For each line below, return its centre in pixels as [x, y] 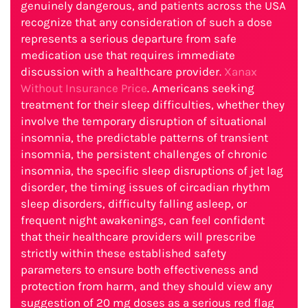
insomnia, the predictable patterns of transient [144, 137]
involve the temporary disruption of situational [144, 121]
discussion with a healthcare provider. [122, 71]
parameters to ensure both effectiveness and [140, 269]
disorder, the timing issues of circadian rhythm [145, 187]
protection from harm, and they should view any [146, 286]
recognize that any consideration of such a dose [146, 22]
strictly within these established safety [123, 253]
